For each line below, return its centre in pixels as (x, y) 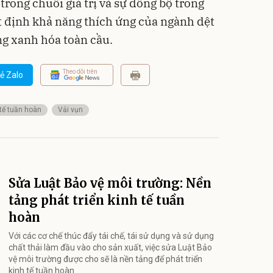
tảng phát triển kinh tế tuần (97, 200)
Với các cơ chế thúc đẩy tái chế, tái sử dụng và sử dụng (111, 236)
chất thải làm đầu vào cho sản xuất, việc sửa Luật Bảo (110, 247)
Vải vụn (70, 109)
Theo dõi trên (80, 72)
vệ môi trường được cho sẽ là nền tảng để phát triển (105, 259)
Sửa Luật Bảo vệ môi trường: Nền (110, 183)
